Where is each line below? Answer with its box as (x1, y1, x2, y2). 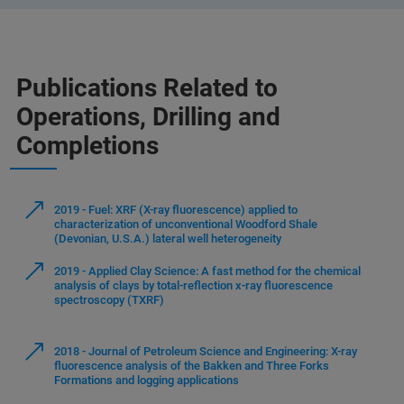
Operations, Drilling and (16, 101, 280, 132)
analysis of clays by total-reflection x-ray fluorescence (54, 278, 333, 292)
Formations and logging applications (54, 372, 239, 387)
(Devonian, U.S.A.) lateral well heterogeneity (54, 231, 281, 245)
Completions (16, 130, 159, 161)
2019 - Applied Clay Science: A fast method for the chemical (54, 263, 361, 278)
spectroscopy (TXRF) (54, 292, 164, 307)
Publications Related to (16, 72, 278, 103)
